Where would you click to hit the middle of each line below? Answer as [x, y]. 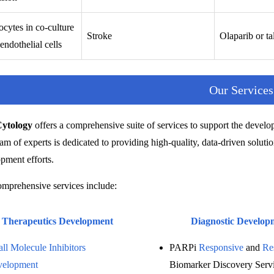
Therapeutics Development [58, 221]
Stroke [100, 36]
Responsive [221, 247]
